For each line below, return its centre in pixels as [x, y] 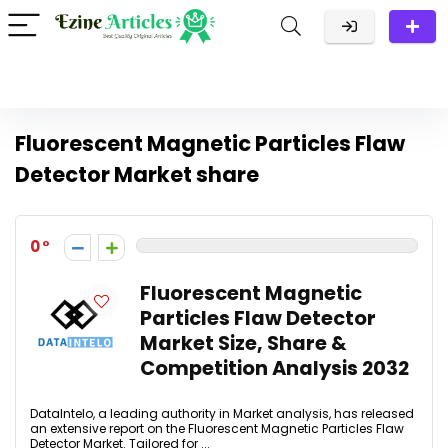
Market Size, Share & [243, 343]
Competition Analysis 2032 [274, 368]
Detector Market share [137, 174]
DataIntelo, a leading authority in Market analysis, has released [222, 413]
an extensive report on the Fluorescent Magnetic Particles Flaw [217, 428]
